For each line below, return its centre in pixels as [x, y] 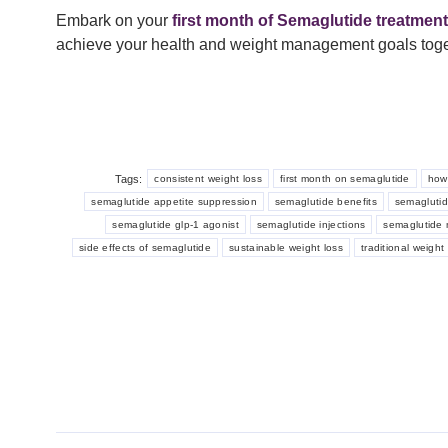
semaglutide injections [311, 225]
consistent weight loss [208, 179]
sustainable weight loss [286, 248]
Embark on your [114, 21]
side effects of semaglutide [145, 248]
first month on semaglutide [344, 179]
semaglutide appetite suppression [174, 202]
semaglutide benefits [325, 202]
